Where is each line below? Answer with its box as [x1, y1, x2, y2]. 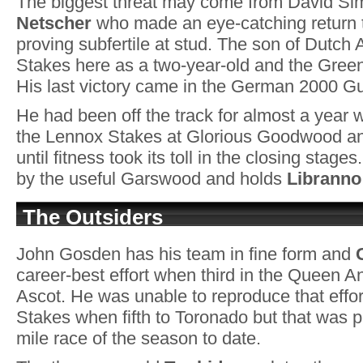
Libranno [282, 169, 361, 189]
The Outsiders [23, 206, 163, 228]
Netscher [16, 13, 92, 33]
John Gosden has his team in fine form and [16, 244, 356, 264]
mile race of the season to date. [16, 328, 261, 348]
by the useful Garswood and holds [16, 169, 282, 189]
